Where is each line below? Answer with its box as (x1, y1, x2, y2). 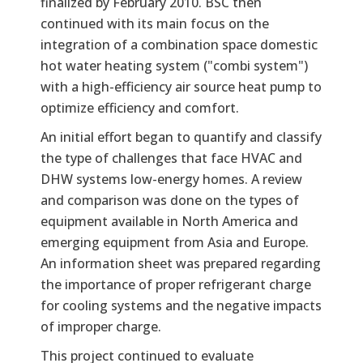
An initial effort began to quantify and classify (41, 127, 322, 146)
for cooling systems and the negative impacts (41, 296, 322, 314)
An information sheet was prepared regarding (41, 254, 321, 272)
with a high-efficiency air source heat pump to (41, 77, 322, 96)
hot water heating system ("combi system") (41, 56, 308, 75)
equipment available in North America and (41, 211, 298, 230)
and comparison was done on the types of (41, 190, 299, 209)
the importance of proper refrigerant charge (41, 275, 311, 293)
